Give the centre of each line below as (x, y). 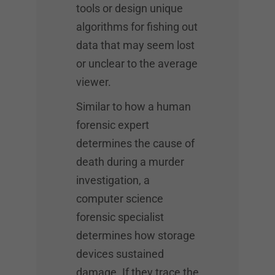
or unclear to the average (137, 64)
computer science (120, 199)
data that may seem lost (135, 45)
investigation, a (113, 180)
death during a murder (130, 162)
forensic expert (113, 125)
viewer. (94, 82)
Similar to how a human (134, 107)
